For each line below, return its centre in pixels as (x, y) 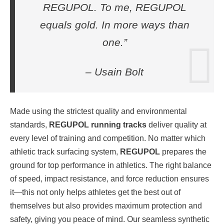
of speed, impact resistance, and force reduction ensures (109, 179)
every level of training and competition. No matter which (108, 138)
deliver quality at (176, 125)
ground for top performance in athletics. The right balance (111, 165)
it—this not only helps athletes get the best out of (95, 192)
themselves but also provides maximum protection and (106, 206)
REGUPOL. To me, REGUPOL (114, 7)
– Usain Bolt (114, 72)
